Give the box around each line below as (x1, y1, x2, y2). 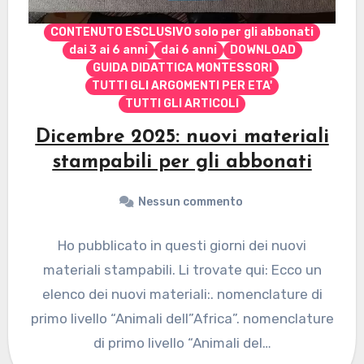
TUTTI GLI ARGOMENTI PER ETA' (92, 78, 272, 93)
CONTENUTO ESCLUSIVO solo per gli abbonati (50, 24, 314, 39)
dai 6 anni (160, 42, 217, 57)
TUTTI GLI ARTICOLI (125, 96, 239, 110)
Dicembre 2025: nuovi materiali (35, 127, 329, 147)
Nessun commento (137, 194, 243, 209)
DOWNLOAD (229, 42, 296, 57)
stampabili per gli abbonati (52, 152, 312, 172)
